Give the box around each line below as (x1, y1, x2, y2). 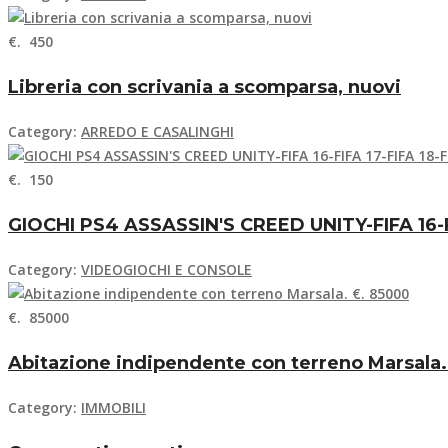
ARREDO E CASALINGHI (81, 122, 234, 142)
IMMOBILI (81, 397, 146, 417)
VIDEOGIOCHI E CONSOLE (81, 260, 252, 279)
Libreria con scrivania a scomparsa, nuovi (8, 76, 401, 99)
